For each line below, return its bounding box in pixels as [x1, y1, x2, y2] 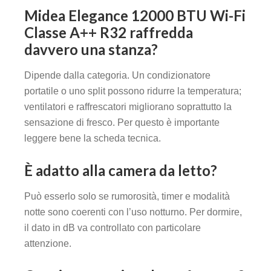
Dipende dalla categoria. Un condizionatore [24, 70, 211, 81]
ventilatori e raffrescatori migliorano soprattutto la [24, 102, 232, 113]
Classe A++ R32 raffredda [24, 24, 193, 42]
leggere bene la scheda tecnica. [24, 133, 161, 144]
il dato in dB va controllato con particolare [24, 223, 201, 233]
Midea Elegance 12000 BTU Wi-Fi [24, 7, 246, 25]
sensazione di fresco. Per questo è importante [24, 117, 220, 128]
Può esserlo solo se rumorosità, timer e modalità [24, 191, 230, 202]
